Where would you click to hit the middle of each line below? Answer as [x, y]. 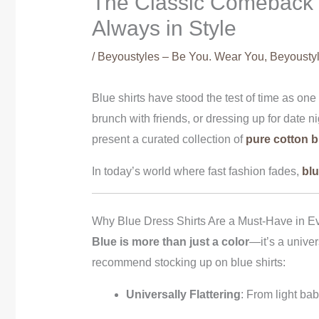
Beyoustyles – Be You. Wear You [181, 56]
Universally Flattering [183, 294]
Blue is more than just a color [170, 241]
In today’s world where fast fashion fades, [197, 171]
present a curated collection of [168, 139]
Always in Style [164, 28]
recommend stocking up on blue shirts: [188, 262]
